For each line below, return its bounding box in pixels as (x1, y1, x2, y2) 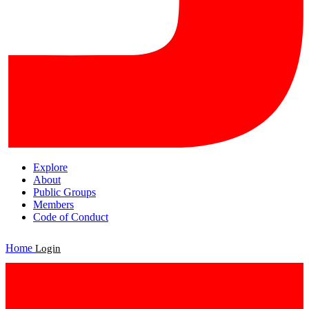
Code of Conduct (33, 210, 108, 223)
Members (33, 198, 74, 210)
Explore (33, 161, 68, 173)
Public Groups (33, 186, 96, 198)
